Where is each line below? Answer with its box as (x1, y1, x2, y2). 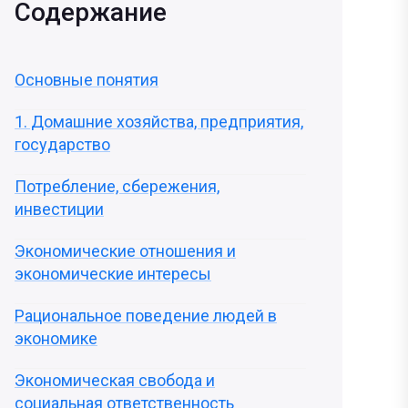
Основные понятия (15, 70, 158, 89)
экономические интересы (15, 264, 211, 283)
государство (15, 135, 110, 154)
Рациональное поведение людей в (15, 306, 277, 325)
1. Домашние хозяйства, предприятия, (15, 112, 303, 131)
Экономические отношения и (15, 241, 236, 260)
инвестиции (15, 199, 104, 219)
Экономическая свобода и (15, 371, 215, 390)
